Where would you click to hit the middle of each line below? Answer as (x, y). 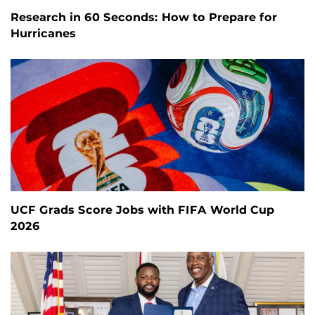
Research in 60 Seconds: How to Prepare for (144, 18)
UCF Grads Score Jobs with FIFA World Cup (142, 210)
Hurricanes (43, 34)
